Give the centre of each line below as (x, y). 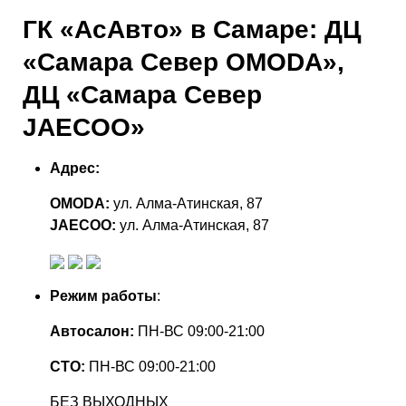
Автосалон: (92, 331)
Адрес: (75, 168)
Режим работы (103, 296)
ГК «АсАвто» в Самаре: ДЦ (192, 29)
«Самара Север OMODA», (184, 62)
